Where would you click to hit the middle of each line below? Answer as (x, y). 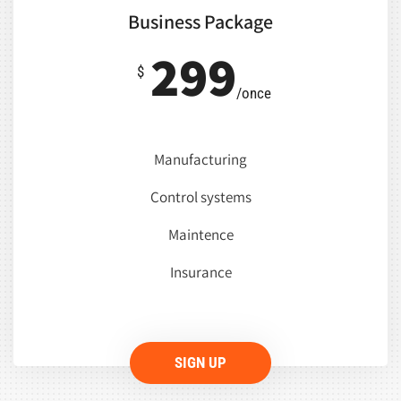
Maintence (200, 235)
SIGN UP (200, 363)
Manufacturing (200, 160)
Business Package (200, 22)
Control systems (200, 197)
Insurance (200, 273)
